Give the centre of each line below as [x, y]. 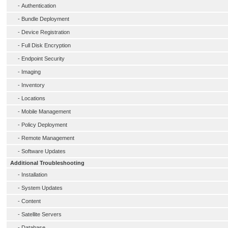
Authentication [39, 6]
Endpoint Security [43, 59]
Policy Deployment [44, 125]
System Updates [42, 188]
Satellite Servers [41, 214]
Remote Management [48, 138]
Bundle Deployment [45, 19]
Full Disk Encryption [46, 45]
